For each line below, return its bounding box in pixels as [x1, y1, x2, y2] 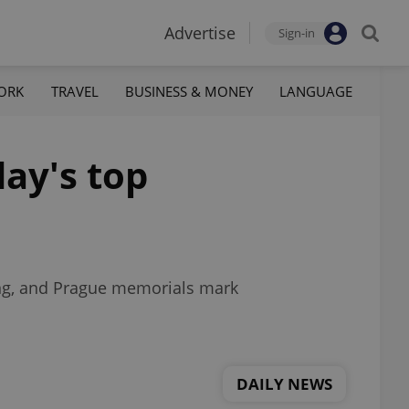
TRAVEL [50, 81, 99, 100]
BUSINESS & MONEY [124, 81, 253, 100]
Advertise [164, 22, 236, 44]
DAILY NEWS [236, 372, 332, 394]
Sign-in [278, 25, 315, 41]
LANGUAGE [278, 81, 352, 100]
